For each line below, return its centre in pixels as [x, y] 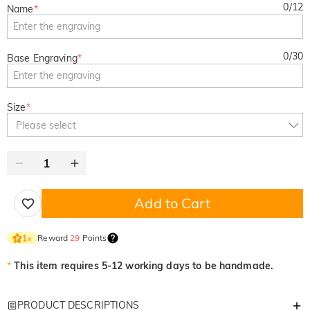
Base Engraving [42, 58]
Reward [54, 238]
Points [93, 238]
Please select [46, 125]
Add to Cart [172, 203]
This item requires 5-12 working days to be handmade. [145, 266]
